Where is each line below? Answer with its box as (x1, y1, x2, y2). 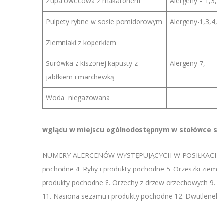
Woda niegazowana (46, 93, 110, 102)
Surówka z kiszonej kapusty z (46, 59, 138, 68)
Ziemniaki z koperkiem (46, 38, 116, 47)
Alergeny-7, (170, 59, 205, 68)
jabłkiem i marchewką (46, 72, 114, 81)
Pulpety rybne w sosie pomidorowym (46, 17, 162, 26)
